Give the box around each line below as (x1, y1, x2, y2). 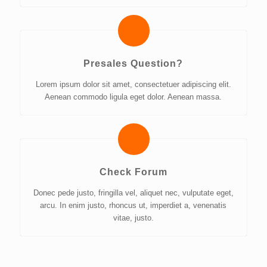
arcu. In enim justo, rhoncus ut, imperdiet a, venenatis (40, 201, 227, 210)
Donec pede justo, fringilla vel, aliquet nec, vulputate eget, (33, 188, 234, 198)
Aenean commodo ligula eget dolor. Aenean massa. (45, 92, 222, 102)
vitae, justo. (113, 213, 154, 223)
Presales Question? (83, 58, 184, 69)
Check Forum (99, 166, 167, 178)
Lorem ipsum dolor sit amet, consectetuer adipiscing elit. (35, 80, 231, 89)
